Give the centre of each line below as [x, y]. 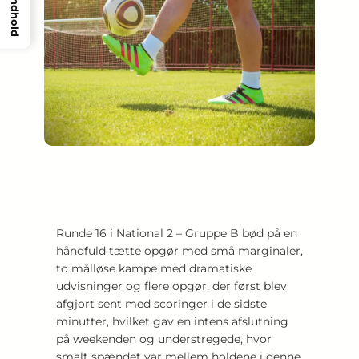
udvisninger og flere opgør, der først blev [171, 286]
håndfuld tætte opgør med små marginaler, [179, 250]
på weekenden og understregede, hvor [164, 339]
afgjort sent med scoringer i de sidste [161, 303]
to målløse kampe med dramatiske [154, 268]
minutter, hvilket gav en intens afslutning [172, 321]
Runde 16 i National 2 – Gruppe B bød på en [177, 233]
